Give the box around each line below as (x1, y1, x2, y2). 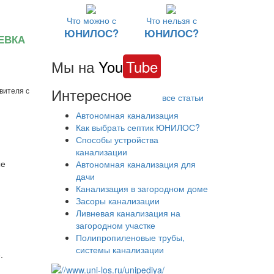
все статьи (162, 91, 204, 104)
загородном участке (75, 219, 155, 232)
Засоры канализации (75, 194, 160, 207)
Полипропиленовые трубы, (75, 231, 185, 244)
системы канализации (75, 243, 164, 256)
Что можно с (66, 14, 116, 27)
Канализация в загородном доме (75, 182, 208, 195)
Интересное (51, 84, 131, 106)
